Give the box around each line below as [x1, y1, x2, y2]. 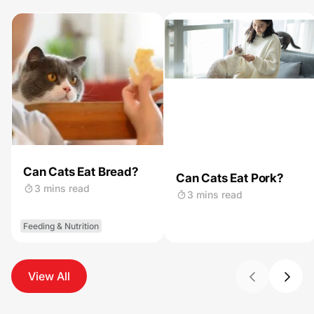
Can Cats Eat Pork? [176, 171, 284, 185]
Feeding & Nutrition [23, 221, 99, 231]
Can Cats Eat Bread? [23, 165, 139, 179]
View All [28, 269, 70, 283]
